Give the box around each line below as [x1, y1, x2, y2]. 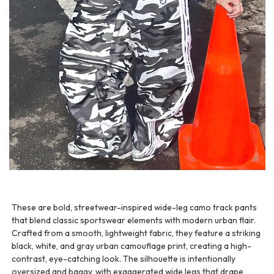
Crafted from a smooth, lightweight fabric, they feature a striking [12, 227, 261, 239]
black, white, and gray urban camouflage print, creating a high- [12, 240, 252, 251]
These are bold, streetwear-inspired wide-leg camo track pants [12, 201, 257, 213]
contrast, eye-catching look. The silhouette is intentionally [12, 253, 236, 264]
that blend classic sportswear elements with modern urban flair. [12, 214, 256, 226]
